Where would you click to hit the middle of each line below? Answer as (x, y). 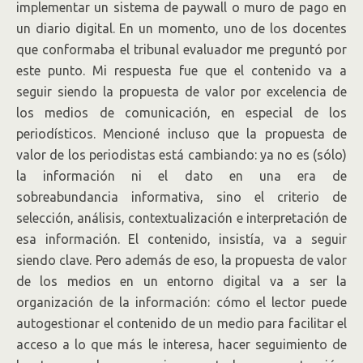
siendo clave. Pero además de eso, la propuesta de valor (181, 260)
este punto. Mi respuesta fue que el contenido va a (181, 70)
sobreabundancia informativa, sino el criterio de (181, 197)
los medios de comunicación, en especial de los (181, 113)
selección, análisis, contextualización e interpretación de (181, 218)
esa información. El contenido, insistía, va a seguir (181, 239)
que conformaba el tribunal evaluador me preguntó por (181, 49)
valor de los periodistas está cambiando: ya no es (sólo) (181, 155)
